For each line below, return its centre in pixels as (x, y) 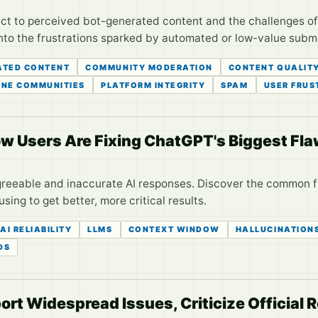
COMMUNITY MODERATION (149, 67)
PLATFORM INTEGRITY (153, 85)
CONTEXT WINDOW (174, 230)
